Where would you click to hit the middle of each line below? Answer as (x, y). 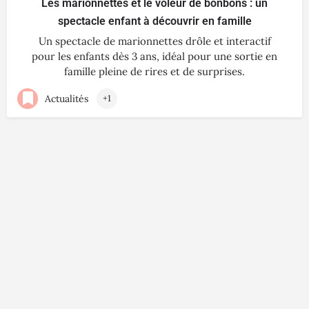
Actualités (67, 98)
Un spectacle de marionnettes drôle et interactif (154, 41)
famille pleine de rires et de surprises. (154, 71)
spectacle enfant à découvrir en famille (154, 21)
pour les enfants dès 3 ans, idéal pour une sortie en (154, 56)
